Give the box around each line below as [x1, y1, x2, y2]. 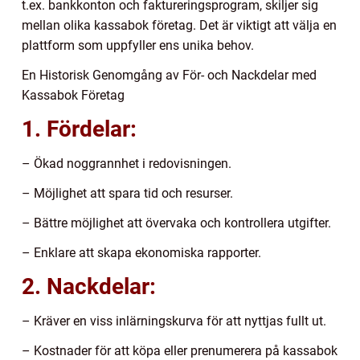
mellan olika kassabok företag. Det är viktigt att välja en [22, 18, 337, 34]
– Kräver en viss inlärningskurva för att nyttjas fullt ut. [22, 313, 326, 329]
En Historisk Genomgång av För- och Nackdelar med [22, 67, 317, 84]
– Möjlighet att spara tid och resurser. [22, 186, 233, 202]
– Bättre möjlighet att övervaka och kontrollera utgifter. [22, 215, 331, 231]
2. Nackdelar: [22, 273, 156, 301]
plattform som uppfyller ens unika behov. [22, 38, 254, 54]
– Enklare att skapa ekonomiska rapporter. [22, 245, 261, 261]
